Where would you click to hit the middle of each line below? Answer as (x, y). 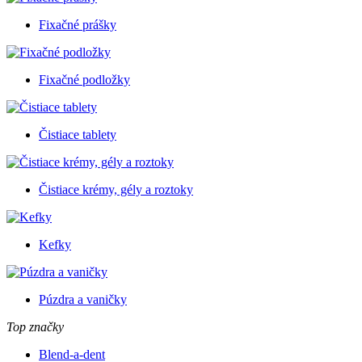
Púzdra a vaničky (83, 299)
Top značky (35, 326)
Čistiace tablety (78, 134)
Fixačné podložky (84, 79)
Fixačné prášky (78, 24)
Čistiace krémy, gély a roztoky (116, 189)
